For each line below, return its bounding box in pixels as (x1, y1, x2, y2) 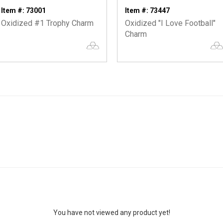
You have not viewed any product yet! (53, 209, 170, 217)
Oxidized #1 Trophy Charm (1, 18, 94, 28)
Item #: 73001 (1, 6, 46, 14)
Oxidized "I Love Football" (125, 18, 216, 28)
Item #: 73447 (125, 6, 170, 14)
